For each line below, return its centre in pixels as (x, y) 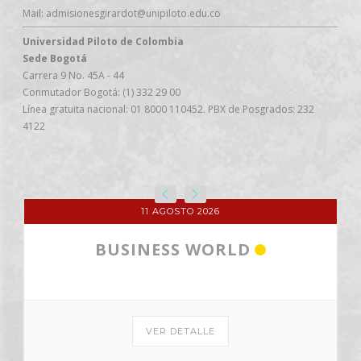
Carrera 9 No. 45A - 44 (74, 75)
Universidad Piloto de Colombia (104, 41)
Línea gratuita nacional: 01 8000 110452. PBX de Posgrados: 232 (169, 109)
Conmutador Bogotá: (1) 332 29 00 (102, 92)
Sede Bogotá (55, 58)
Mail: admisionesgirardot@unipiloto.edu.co (122, 13)
